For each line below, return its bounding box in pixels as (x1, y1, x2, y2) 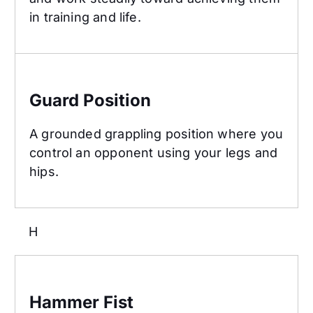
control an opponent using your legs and (29, 145, 278, 160)
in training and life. (29, 10, 141, 25)
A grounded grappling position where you (29, 126, 284, 141)
